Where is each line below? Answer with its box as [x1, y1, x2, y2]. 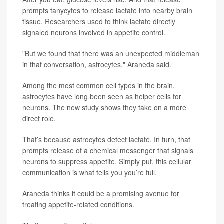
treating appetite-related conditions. [22, 199, 134, 209]
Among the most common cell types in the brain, [22, 80, 175, 90]
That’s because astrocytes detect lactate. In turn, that [22, 134, 190, 144]
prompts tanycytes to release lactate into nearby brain [22, 5, 192, 15]
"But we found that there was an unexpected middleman [22, 48, 199, 58]
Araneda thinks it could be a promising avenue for [22, 188, 179, 198]
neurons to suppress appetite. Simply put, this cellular [22, 156, 191, 166]
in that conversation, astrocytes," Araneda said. [22, 59, 171, 69]
